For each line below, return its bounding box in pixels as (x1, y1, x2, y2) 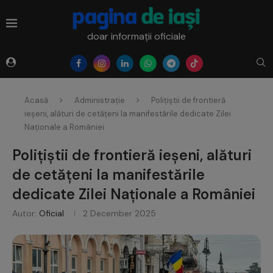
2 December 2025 (83, 207, 156, 219)
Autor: (12, 207, 39, 219)
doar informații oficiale (87, 29, 186, 43)
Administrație (74, 94, 125, 105)
